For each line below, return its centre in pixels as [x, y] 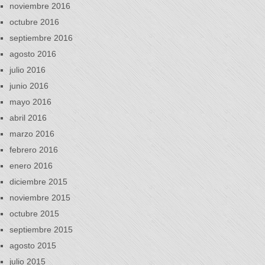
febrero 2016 [34, 150]
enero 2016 [31, 166]
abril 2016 [28, 118]
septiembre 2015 [41, 230]
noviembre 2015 [40, 198]
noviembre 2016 [40, 6]
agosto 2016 [33, 54]
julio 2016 [28, 70]
